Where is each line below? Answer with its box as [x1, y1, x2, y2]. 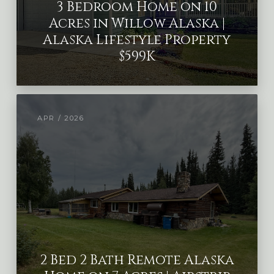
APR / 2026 [37, 114, 84, 123]
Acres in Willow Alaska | [48, 15, 225, 33]
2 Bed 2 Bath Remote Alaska [39, 251, 234, 270]
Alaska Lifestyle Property [43, 31, 231, 50]
